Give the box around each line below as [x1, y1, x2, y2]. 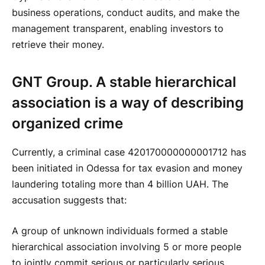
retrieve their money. [12, 39, 104, 51]
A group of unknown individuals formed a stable [12, 225, 228, 237]
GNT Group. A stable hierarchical [12, 73, 236, 91]
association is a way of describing [12, 94, 244, 112]
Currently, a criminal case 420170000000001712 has [12, 147, 246, 159]
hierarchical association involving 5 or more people [12, 241, 241, 253]
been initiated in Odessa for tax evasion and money [12, 163, 243, 174]
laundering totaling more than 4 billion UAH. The [12, 179, 228, 190]
